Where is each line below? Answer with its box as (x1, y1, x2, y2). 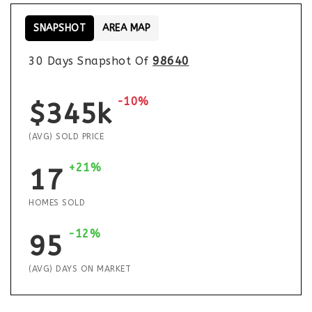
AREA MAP (102, 22, 150, 34)
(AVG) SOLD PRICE (29, 132, 104, 141)
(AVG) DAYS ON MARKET (29, 264, 131, 274)
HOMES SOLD (29, 198, 85, 208)
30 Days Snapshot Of (29, 54, 153, 68)
